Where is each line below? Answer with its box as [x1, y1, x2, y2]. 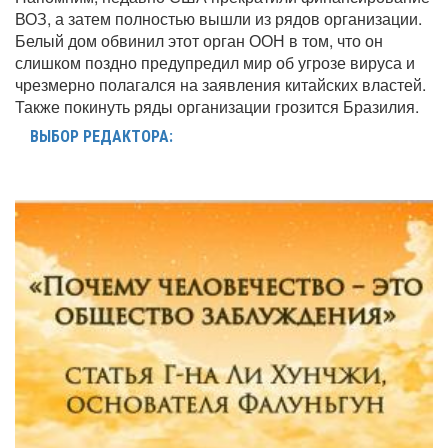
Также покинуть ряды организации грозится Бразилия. [15, 95, 419, 119]
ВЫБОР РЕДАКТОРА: [30, 127, 173, 147]
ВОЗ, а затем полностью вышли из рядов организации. [15, 7, 422, 31]
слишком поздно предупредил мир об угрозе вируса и [15, 51, 415, 75]
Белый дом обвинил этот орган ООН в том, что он [15, 29, 383, 53]
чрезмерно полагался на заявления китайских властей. [15, 73, 426, 97]
